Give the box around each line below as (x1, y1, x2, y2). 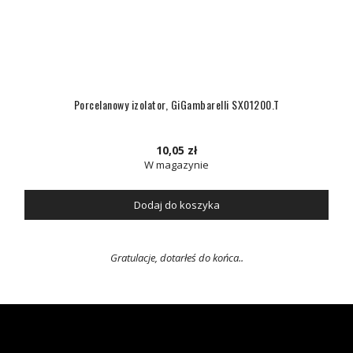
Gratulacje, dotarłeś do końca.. (110, 251, 243, 265)
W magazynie (144, 158, 209, 172)
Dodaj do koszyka (133, 198, 220, 212)
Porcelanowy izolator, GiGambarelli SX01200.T (73, 96, 280, 113)
